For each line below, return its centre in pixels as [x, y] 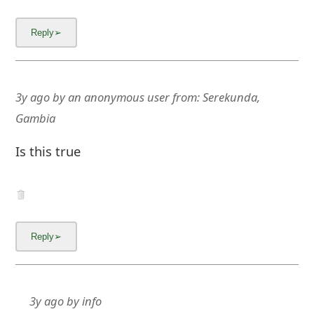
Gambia [35, 118]
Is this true [48, 151]
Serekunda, [231, 97]
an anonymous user [118, 97]
